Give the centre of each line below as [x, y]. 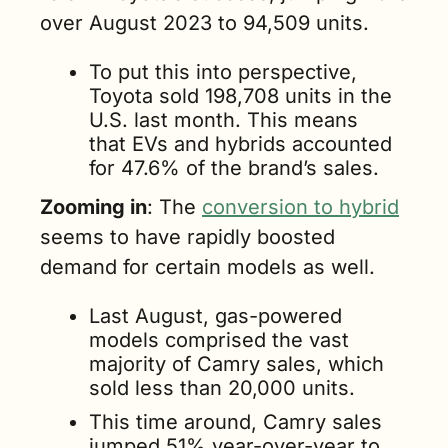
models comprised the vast [219, 340]
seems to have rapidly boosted [187, 237]
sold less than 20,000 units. [222, 388]
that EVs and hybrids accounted [240, 144]
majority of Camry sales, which [236, 364]
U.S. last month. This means [223, 120]
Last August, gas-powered [215, 316]
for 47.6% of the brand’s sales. [234, 168]
